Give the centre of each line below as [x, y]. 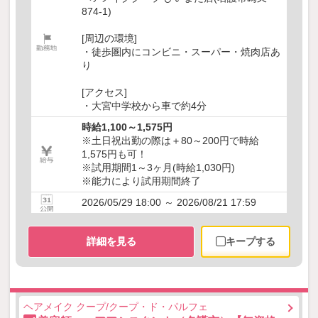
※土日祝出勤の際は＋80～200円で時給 [170, 141]
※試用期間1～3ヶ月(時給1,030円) [158, 168]
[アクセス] [104, 93]
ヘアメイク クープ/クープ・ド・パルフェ [116, 307]
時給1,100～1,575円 [127, 127]
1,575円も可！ [114, 154]
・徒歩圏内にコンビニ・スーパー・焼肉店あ [181, 52]
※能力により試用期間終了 [141, 181]
